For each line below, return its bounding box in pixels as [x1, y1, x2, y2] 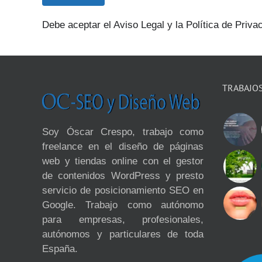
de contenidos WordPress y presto [42, 170, 204, 181]
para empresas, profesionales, [42, 213, 204, 225]
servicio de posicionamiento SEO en [42, 184, 204, 196]
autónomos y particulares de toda [42, 228, 204, 240]
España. [42, 243, 78, 254]
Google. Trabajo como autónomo [42, 199, 204, 211]
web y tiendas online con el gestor [42, 155, 204, 167]
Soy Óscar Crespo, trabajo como [42, 126, 204, 137]
